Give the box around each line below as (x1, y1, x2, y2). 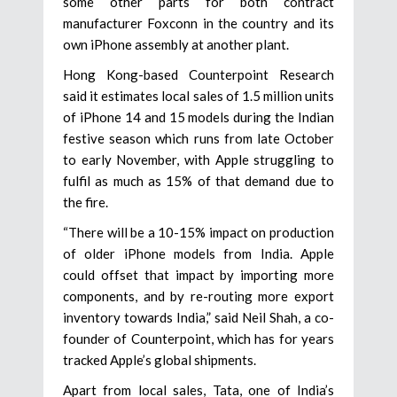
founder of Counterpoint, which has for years (63, 331, 334, 347)
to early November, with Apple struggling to (63, 152, 334, 168)
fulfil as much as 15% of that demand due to (63, 173, 334, 190)
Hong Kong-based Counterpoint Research (63, 66, 334, 83)
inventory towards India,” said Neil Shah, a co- (63, 309, 334, 326)
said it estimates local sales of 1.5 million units (63, 88, 334, 105)
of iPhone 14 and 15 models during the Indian (63, 109, 334, 126)
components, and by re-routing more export (63, 288, 334, 305)
